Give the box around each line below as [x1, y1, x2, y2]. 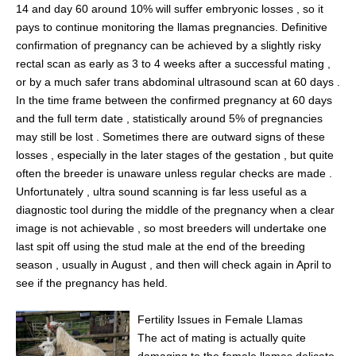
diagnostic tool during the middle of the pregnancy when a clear [16, 203, 335, 217]
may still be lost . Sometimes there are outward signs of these [16, 130, 325, 144]
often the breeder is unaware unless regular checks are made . [16, 167, 332, 180]
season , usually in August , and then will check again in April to [16, 258, 331, 272]
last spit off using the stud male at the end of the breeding [16, 240, 305, 253]
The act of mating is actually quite [137, 331, 306, 345]
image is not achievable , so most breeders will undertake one [16, 222, 327, 235]
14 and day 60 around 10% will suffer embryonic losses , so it [16, 2, 323, 16]
